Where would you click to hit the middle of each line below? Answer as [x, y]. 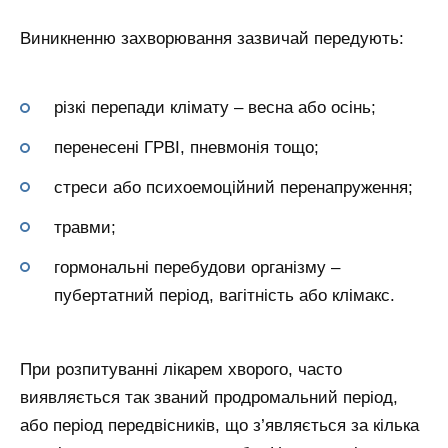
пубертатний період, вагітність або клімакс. [224, 295]
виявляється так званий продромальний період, [209, 397]
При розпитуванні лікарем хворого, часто [181, 369]
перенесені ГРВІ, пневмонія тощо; [186, 148]
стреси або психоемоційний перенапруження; [233, 187]
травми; [85, 227]
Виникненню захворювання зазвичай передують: [212, 39]
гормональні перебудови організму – [197, 267]
